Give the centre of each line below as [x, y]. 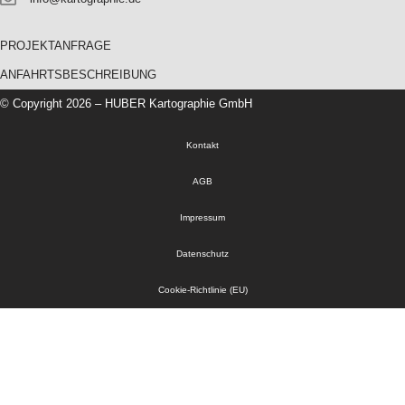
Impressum [202, 217]
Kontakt [202, 145]
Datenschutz [202, 254]
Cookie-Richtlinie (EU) [202, 290]
